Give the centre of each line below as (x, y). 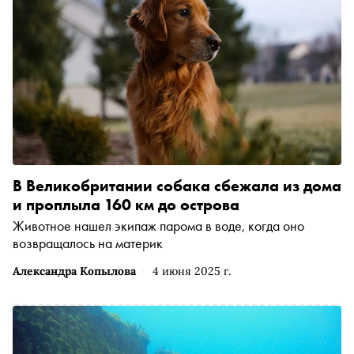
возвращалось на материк (88, 243)
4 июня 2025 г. (192, 271)
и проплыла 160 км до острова (126, 205)
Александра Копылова (74, 271)
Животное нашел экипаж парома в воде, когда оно (158, 226)
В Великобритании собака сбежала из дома (177, 186)
